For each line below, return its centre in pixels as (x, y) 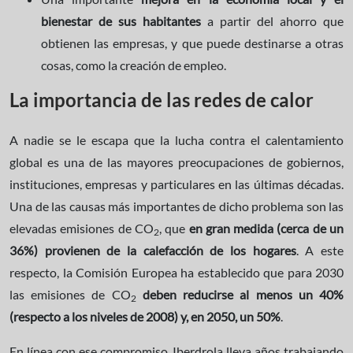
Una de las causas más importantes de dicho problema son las (176, 206)
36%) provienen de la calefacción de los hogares (153, 250)
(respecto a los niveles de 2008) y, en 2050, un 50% (145, 316)
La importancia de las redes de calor (162, 99)
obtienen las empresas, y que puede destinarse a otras (192, 43)
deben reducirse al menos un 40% (243, 294)
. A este (320, 250)
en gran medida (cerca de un (266, 228)
